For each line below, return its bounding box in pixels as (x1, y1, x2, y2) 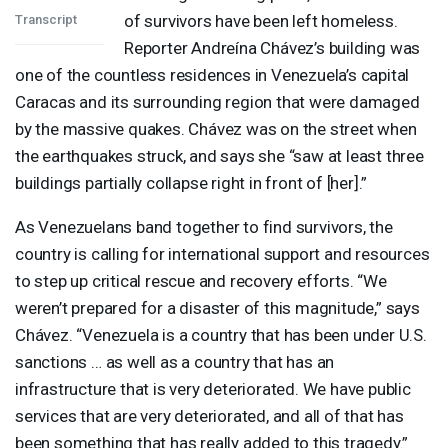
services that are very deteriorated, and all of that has (15, 405, 404, 426)
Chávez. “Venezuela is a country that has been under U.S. (15, 324, 427, 345)
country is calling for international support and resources (15, 243, 430, 264)
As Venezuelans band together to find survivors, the (15, 216, 393, 237)
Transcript (15, 11, 77, 27)
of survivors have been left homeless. (124, 10, 398, 31)
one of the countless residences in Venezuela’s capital (15, 64, 410, 85)
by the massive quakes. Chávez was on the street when (15, 118, 417, 139)
